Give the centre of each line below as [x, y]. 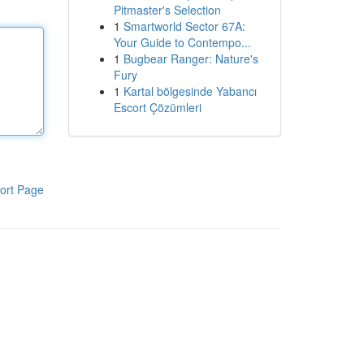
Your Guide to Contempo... [182, 42]
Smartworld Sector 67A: [184, 26]
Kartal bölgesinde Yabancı [190, 91]
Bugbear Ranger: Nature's [191, 58]
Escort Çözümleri [157, 107]
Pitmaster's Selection [167, 10]
